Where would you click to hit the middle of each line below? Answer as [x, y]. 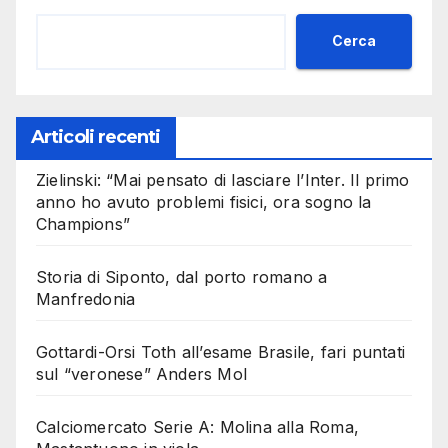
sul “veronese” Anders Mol [141, 373]
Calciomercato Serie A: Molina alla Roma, [198, 426]
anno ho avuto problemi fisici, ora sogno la [204, 201]
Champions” [83, 223]
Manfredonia [86, 298]
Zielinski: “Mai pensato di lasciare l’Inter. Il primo [223, 179]
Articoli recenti [96, 136]
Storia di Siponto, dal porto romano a [182, 276]
